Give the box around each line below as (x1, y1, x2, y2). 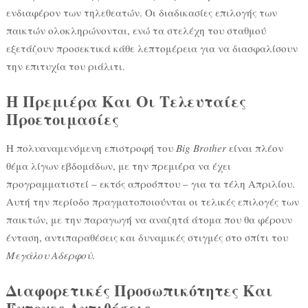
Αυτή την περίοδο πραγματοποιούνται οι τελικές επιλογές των (5, 194, 299, 208)
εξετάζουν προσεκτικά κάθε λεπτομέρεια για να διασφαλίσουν (5, 41, 298, 55)
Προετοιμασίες (5, 107, 119, 131)
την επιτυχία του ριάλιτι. (5, 58, 125, 73)
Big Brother (175, 140, 226, 155)
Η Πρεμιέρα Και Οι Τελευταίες (5, 89, 246, 113)
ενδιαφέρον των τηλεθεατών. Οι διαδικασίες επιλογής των (5, 5, 277, 19)
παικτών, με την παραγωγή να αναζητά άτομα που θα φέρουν (5, 212, 292, 226)
